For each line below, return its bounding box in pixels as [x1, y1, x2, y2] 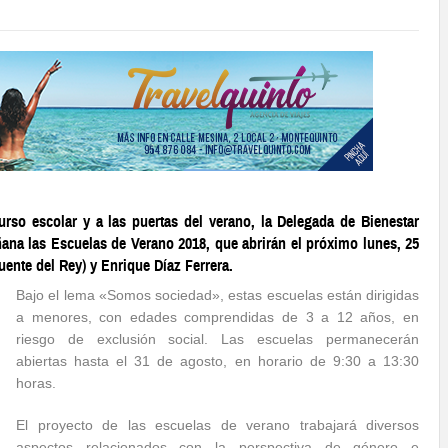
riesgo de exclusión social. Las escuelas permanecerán [16, 331, 419, 347]
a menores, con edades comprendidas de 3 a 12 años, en [16, 309, 419, 325]
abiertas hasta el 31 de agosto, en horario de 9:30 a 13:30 [16, 353, 419, 369]
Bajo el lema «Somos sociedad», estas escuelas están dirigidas [16, 287, 419, 303]
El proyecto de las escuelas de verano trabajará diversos [16, 417, 419, 433]
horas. [16, 375, 56, 391]
